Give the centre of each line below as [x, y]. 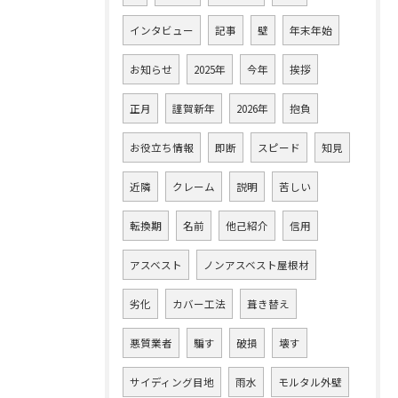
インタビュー [162, 30]
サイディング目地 [172, 382]
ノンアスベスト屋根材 [256, 264]
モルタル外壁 [310, 382]
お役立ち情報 [162, 147]
